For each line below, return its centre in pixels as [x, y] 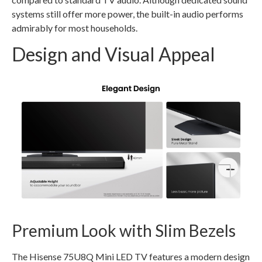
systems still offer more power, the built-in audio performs [127, 13]
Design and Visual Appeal [113, 54]
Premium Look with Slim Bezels [124, 231]
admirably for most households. [75, 27]
